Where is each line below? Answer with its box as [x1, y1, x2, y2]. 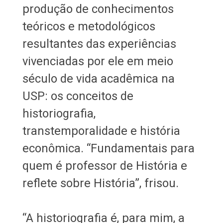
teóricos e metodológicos [22, 19, 155, 33]
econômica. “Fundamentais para [22, 141, 195, 155]
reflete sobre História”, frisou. [22, 176, 182, 190]
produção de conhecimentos [22, 1, 174, 16]
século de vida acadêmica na [22, 71, 175, 86]
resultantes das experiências [22, 36, 176, 51]
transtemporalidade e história [22, 123, 180, 138]
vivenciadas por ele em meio [22, 54, 173, 68]
